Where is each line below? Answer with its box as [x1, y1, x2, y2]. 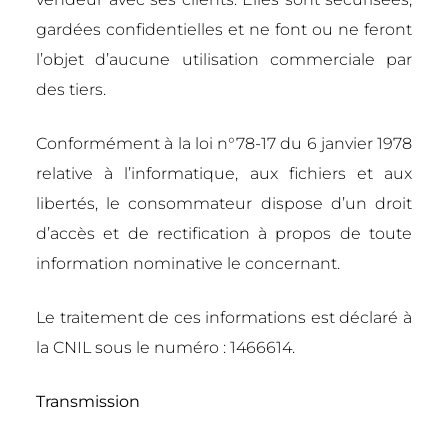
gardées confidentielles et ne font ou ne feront [36, 20, 412, 39]
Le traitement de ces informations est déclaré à [36, 308, 412, 327]
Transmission [36, 392, 140, 411]
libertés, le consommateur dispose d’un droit [36, 194, 412, 213]
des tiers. [36, 80, 106, 99]
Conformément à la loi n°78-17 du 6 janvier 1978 [36, 134, 412, 153]
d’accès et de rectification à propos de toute [36, 224, 412, 243]
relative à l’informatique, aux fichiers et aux [36, 164, 412, 183]
